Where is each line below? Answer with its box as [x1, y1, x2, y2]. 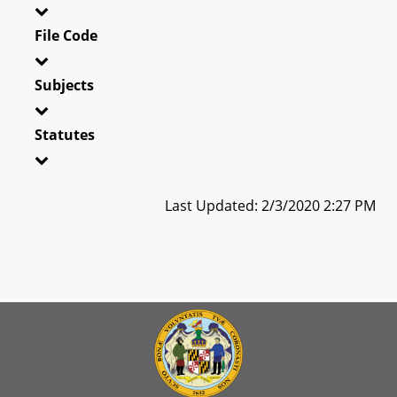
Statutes [35, 124, 95, 144]
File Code [35, 25, 97, 45]
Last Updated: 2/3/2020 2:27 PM [165, 195, 376, 215]
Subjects [35, 74, 94, 95]
